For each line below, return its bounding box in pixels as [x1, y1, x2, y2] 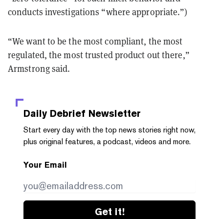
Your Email [23, 160, 67, 170]
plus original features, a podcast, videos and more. [23, 137, 191, 147]
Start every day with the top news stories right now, [23, 125, 196, 135]
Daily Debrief [23, 108, 86, 120]
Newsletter [86, 108, 141, 120]
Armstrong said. [8, 63, 70, 75]
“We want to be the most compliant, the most [8, 35, 183, 47]
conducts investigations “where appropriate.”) [8, 6, 188, 18]
